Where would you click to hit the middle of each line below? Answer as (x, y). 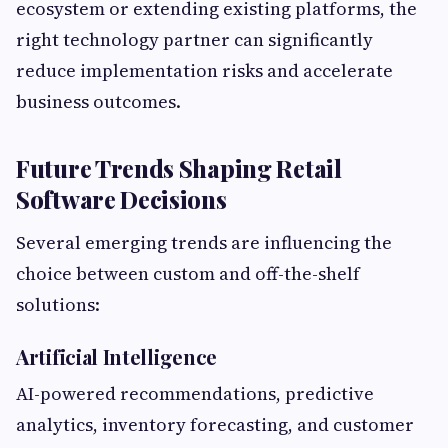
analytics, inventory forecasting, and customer (215, 425)
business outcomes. (98, 102)
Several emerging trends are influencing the (204, 243)
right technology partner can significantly (194, 40)
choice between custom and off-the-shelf (188, 274)
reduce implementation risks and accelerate (204, 71)
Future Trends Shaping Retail (179, 168)
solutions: (58, 305)
